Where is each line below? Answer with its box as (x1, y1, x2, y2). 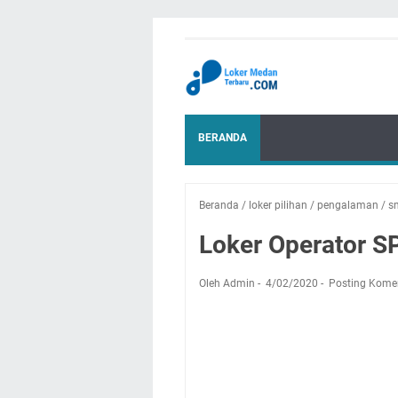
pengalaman (317, 199, 378, 211)
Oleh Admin (199, 277, 255, 290)
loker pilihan (249, 199, 307, 211)
